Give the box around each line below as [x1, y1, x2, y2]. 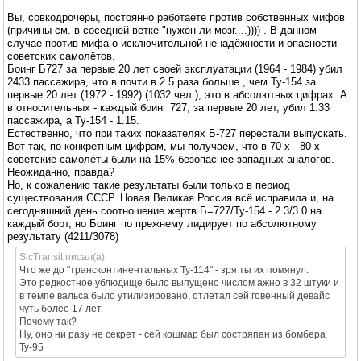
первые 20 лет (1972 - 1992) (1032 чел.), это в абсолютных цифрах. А [7, 88, 347, 101]
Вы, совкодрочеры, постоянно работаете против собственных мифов [7, 10, 345, 23]
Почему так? [19, 315, 77, 327]
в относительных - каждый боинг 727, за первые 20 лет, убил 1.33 [7, 101, 330, 114]
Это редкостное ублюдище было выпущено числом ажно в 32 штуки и [19, 276, 339, 288]
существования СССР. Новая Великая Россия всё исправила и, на [7, 191, 334, 204]
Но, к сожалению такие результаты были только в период [7, 178, 290, 191]
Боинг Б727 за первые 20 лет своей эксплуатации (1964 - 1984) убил [7, 62, 342, 75]
